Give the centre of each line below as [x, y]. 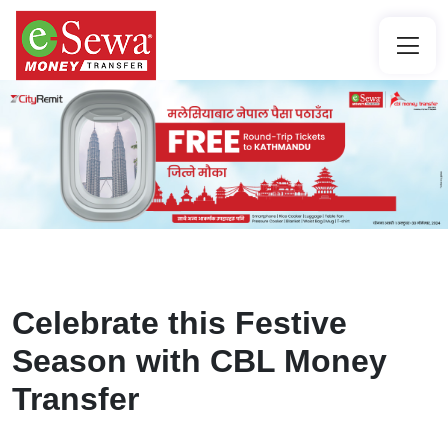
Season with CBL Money [199, 361]
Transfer [80, 399]
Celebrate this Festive [179, 323]
